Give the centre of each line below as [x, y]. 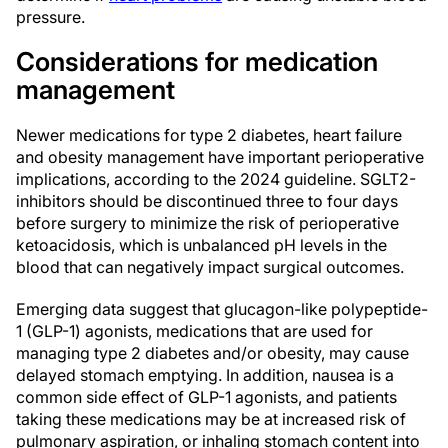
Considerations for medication [197, 61]
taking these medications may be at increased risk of [211, 419]
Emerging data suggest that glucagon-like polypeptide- [222, 309]
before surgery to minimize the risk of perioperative [207, 223]
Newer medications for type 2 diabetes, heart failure [209, 135]
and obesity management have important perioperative [220, 157]
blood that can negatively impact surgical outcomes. [210, 267]
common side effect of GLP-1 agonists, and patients [206, 397]
